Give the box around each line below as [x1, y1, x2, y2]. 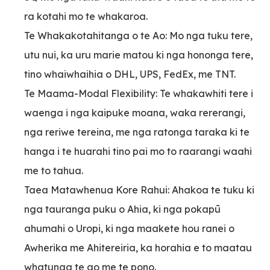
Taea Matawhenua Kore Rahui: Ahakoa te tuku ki [24, 184, 254, 196]
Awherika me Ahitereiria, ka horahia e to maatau [24, 242, 252, 254]
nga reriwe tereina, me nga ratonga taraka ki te [24, 126, 250, 139]
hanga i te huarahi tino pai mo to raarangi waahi [24, 145, 252, 158]
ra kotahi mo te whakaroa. [24, 10, 148, 23]
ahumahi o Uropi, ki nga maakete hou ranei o [24, 222, 234, 235]
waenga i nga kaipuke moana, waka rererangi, [24, 107, 245, 119]
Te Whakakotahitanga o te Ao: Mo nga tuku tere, [24, 30, 253, 42]
